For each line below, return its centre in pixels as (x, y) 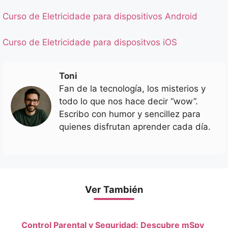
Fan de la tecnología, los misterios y (132, 89)
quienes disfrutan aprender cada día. (135, 127)
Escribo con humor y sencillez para (130, 114)
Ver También (114, 189)
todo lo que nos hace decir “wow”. (129, 102)
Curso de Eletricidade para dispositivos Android (100, 17)
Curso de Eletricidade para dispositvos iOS (90, 42)
